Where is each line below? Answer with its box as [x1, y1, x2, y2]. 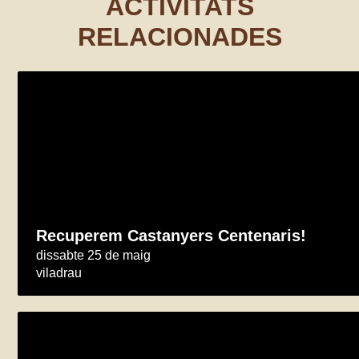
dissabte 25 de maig [36, 248, 151, 262]
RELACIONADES [77, 22, 282, 51]
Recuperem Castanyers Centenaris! [36, 227, 307, 244]
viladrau [36, 266, 83, 280]
